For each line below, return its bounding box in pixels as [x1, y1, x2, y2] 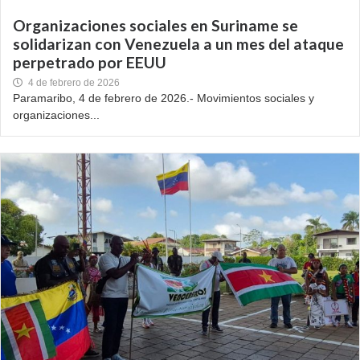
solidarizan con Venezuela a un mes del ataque [13, 35, 344, 53]
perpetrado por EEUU [13, 53, 170, 72]
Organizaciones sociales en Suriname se [13, 16, 298, 35]
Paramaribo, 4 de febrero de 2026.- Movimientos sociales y [13, 92, 314, 104]
